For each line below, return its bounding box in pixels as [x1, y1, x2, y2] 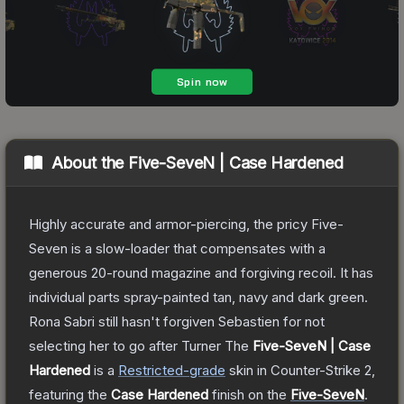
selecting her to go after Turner [29, 336, 221, 354]
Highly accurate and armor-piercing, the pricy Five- [29, 215, 344, 233]
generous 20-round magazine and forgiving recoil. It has [29, 263, 373, 281]
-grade [183, 361, 225, 379]
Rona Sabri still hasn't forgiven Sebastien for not [29, 312, 325, 330]
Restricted [118, 361, 183, 379]
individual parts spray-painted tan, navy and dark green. [29, 288, 368, 306]
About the [50, 152, 129, 172]
